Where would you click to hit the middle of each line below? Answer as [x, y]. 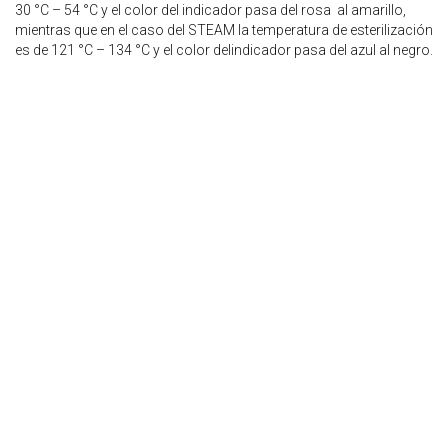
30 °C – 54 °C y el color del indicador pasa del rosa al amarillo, [210, 10]
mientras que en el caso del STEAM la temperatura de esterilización [224, 30]
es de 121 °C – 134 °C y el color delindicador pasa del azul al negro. [224, 50]
